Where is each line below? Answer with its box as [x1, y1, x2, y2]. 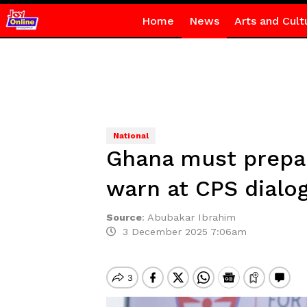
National [112, 131, 149, 140]
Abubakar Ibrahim [147, 212, 236, 223]
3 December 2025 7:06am [115, 226, 247, 237]
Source [106, 212, 142, 223]
